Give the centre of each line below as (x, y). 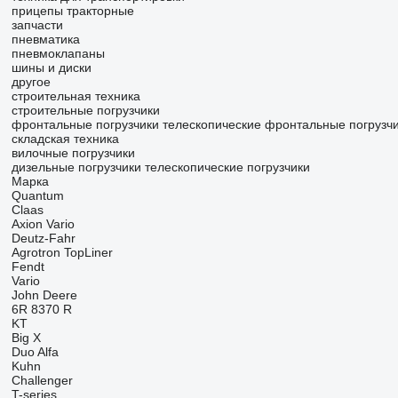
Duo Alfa (35, 352)
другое (31, 82)
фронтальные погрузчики (85, 124)
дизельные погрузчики (76, 167)
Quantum (37, 195)
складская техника (65, 139)
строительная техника (76, 96)
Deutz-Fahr (43, 238)
